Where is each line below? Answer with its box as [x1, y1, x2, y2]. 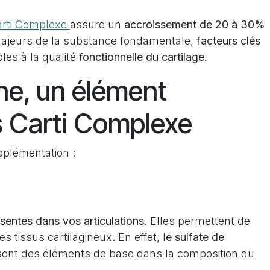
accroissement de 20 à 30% [121, 18, 265, 31]
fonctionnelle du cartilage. [76, 51, 207, 63]
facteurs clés [196, 34, 260, 47]
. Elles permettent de [144, 215, 250, 227]
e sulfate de [166, 231, 224, 243]
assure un [70, 18, 121, 31]
